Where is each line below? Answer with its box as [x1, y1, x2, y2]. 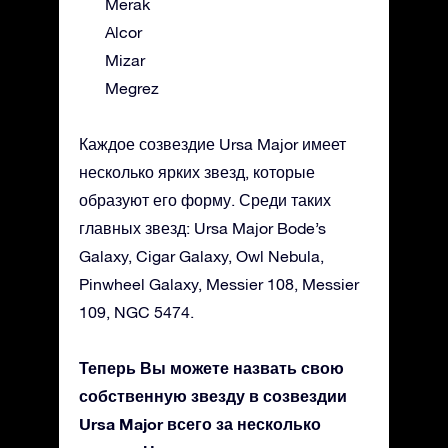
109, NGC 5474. [79, 303, 194, 322]
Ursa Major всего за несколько [79, 414, 321, 434]
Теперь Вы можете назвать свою [79, 358, 344, 378]
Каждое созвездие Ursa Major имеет [79, 135, 346, 154]
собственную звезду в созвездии [79, 386, 347, 406]
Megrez [105, 79, 159, 98]
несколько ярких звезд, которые [79, 163, 315, 182]
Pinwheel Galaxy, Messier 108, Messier [79, 275, 359, 294]
